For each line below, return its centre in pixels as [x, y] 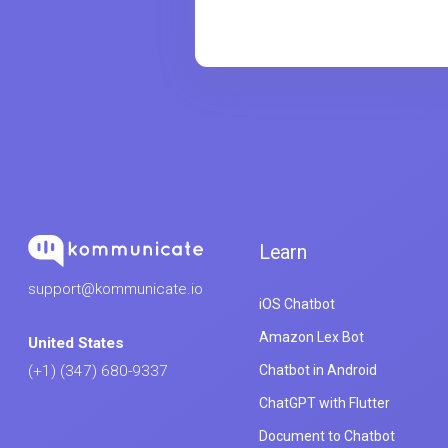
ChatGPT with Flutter [324, 403]
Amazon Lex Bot [311, 337]
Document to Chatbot [327, 436]
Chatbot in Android [318, 370]
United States [76, 343]
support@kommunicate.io [115, 289]
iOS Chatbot [297, 304]
